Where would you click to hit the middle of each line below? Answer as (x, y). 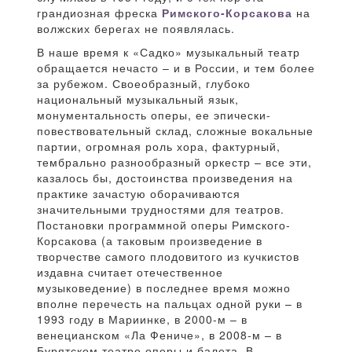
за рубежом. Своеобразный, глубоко (144, 84)
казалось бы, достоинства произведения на (165, 178)
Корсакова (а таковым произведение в (150, 241)
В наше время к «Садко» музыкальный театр (169, 52)
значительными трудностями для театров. (161, 209)
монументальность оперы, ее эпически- (154, 115)
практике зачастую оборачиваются (139, 194)
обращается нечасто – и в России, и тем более (176, 68)
